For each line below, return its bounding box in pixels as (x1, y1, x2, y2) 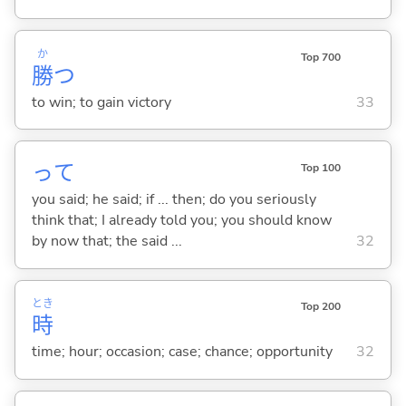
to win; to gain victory (31, 92, 171, 112)
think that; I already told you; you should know (31, 210, 332, 231)
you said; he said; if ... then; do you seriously (31, 189, 316, 210)
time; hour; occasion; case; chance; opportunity (31, 342, 333, 362)
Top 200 (300, 299, 341, 314)
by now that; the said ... (31, 231, 182, 252)
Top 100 (300, 160, 341, 176)
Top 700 (300, 50, 341, 65)
